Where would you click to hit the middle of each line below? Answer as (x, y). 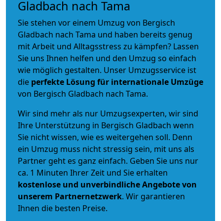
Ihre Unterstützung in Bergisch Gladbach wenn (106, 125)
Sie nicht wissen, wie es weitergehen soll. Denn (105, 137)
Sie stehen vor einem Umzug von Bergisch (96, 22)
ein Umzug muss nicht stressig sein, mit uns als (106, 149)
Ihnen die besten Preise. (63, 208)
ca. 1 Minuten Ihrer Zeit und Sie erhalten (93, 172)
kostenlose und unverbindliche (79, 184)
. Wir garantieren (153, 196)
